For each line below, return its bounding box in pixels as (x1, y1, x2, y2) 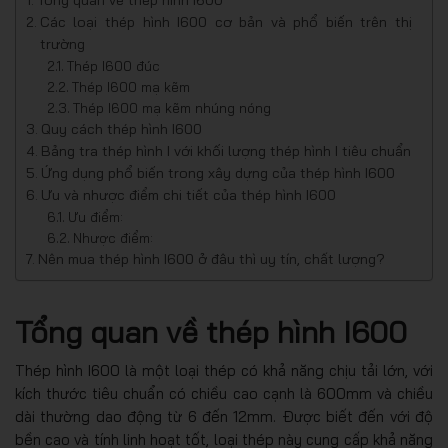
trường (39, 34, 85, 53)
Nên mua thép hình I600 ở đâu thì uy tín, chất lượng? (37, 249, 385, 268)
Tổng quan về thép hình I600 (15, 312, 407, 351)
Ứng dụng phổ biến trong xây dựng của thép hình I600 (40, 163, 395, 182)
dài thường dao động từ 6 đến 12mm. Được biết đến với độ (15, 406, 433, 426)
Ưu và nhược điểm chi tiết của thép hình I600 (40, 185, 336, 204)
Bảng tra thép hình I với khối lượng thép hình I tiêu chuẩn (40, 141, 411, 160)
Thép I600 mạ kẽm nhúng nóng (73, 98, 272, 116)
